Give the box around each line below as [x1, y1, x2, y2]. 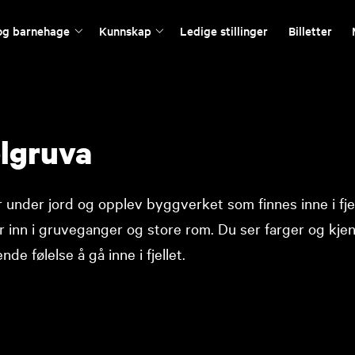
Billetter [288, 22, 332, 40]
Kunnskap [98, 22, 151, 40]
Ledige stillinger [180, 22, 269, 40]
